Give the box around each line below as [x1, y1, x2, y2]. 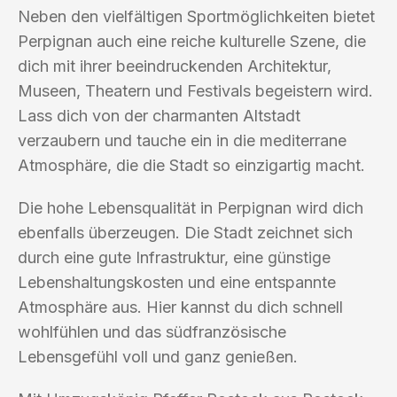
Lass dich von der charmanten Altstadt [18, 105, 300, 125]
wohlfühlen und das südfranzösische [18, 322, 286, 341]
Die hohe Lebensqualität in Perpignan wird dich [18, 198, 363, 217]
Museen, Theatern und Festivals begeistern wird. [18, 81, 373, 100]
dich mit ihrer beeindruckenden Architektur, [18, 56, 331, 75]
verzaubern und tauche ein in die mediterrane [18, 130, 346, 150]
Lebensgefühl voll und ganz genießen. [18, 346, 298, 366]
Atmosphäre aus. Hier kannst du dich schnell [18, 297, 343, 316]
